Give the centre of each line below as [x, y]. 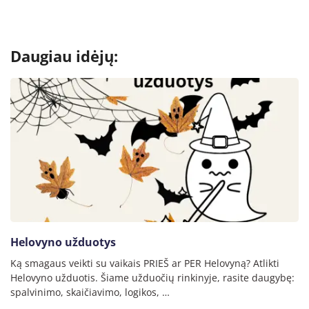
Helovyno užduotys [63, 242]
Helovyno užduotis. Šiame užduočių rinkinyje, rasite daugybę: [152, 278]
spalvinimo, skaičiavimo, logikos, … [90, 292]
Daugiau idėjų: [64, 57]
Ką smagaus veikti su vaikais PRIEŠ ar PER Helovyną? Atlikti [145, 263]
